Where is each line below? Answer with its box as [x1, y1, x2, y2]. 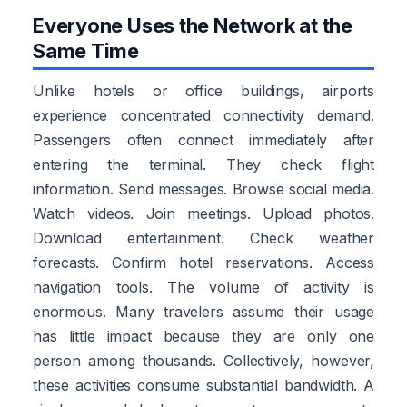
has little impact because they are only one [33, 326, 374, 345]
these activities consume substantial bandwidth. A [33, 375, 374, 394]
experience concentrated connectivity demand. [33, 105, 374, 124]
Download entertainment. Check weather [33, 228, 374, 247]
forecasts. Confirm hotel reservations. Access [33, 253, 374, 272]
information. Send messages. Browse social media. [33, 179, 374, 198]
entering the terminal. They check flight [33, 154, 374, 174]
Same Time [33, 38, 140, 63]
